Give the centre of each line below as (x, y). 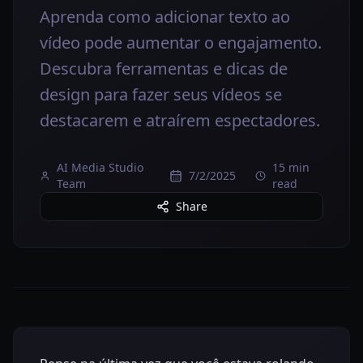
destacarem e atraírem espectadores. (180, 120)
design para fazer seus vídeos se (161, 94)
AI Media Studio (100, 167)
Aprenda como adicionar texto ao (165, 17)
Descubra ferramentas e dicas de (164, 68)
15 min (290, 167)
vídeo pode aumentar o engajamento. (181, 43)
